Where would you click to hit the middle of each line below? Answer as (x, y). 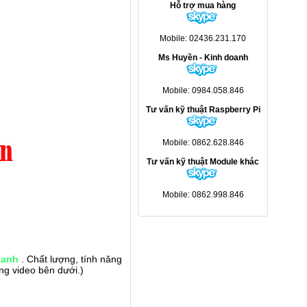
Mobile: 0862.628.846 (203, 143)
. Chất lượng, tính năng (70, 259)
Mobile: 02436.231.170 (203, 38)
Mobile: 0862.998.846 (203, 195)
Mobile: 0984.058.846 (203, 90)
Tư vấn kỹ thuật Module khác (203, 162)
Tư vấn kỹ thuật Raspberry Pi (203, 110)
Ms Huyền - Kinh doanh (203, 58)
